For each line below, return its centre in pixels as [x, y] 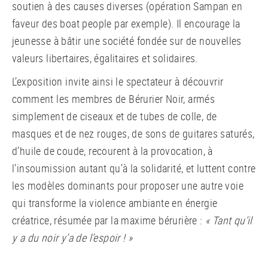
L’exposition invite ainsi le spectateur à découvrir [118, 81]
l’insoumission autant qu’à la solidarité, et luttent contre [134, 168]
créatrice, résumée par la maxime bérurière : [109, 220]
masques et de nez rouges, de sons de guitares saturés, [133, 133]
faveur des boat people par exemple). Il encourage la [126, 23]
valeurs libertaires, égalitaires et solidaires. [105, 58]
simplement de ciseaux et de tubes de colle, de [115, 116]
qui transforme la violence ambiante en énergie [115, 202]
